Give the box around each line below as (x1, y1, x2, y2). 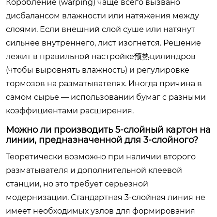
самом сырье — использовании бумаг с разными (6, 93, 206, 102)
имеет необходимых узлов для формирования (6, 206, 195, 216)
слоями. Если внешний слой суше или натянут (6, 25, 195, 34)
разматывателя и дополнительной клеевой (6, 166, 182, 175)
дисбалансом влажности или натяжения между (6, 11, 199, 20)
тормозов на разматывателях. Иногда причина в (6, 79, 202, 88)
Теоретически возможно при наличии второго (6, 152, 196, 161)
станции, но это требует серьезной (6, 179, 148, 188)
